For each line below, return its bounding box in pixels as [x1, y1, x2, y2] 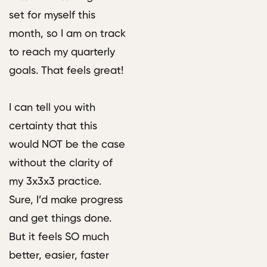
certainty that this [9, 121, 97, 132]
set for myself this [9, 10, 95, 21]
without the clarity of [9, 158, 113, 169]
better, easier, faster [9, 250, 109, 262]
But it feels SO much [9, 232, 109, 243]
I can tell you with [9, 103, 95, 114]
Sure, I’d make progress [9, 195, 123, 206]
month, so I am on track [9, 29, 126, 40]
